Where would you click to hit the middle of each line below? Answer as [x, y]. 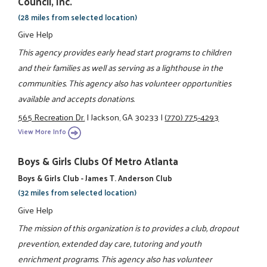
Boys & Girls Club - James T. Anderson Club [95, 178]
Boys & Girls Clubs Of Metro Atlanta [98, 161]
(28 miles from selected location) [78, 17]
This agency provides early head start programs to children [125, 52]
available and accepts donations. [77, 99]
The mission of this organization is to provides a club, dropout [129, 227]
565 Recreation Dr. [52, 117]
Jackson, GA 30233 [125, 117]
